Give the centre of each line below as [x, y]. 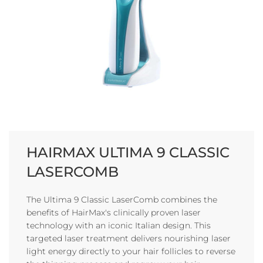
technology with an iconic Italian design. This [119, 225]
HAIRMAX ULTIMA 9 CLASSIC [128, 152]
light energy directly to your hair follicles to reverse [131, 251]
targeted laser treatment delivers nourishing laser [129, 238]
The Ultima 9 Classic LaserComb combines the [122, 200]
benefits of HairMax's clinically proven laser [114, 213]
